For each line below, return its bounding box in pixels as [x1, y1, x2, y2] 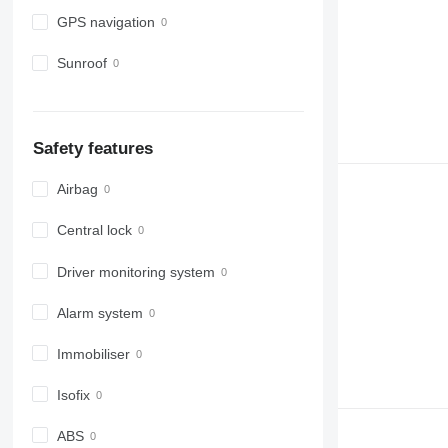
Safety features [32, 138, 153, 158]
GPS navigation [56, 14, 155, 31]
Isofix [56, 386, 90, 403]
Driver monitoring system [56, 263, 215, 280]
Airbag [56, 181, 98, 198]
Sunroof [56, 55, 107, 72]
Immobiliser [56, 345, 130, 362]
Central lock [56, 222, 132, 239]
